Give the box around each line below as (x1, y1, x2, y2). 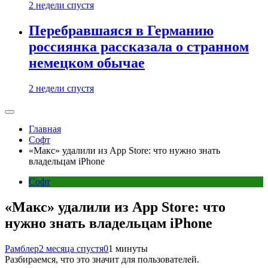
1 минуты (108, 243, 148, 254)
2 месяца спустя (39, 243, 103, 254)
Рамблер (5, 243, 39, 254)
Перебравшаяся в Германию (29, 23, 214, 39)
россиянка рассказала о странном (29, 39, 249, 55)
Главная (29, 124, 61, 134)
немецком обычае (29, 55, 145, 71)
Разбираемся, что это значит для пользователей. (5, 254, 199, 264)
